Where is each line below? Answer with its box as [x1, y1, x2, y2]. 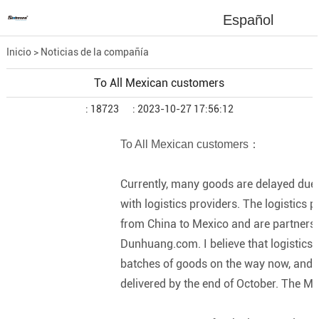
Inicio [6, 46, 31, 58]
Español [223, 12, 274, 28]
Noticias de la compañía [40, 46, 149, 58]
